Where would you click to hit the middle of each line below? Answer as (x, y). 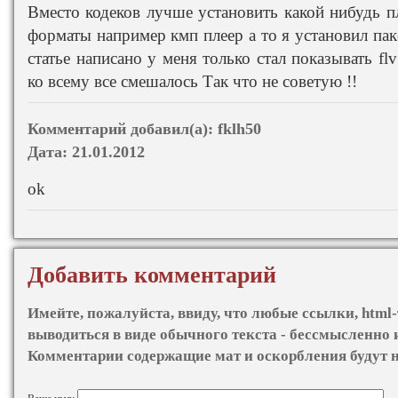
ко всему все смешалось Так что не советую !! (192, 81)
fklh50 (239, 128)
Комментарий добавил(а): (123, 128)
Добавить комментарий (152, 275)
